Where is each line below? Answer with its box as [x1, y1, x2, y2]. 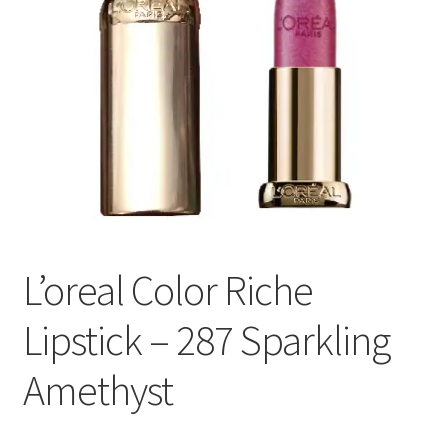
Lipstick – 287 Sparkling [22, 313, 390, 366]
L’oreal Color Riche [22, 263, 313, 316]
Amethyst [22, 363, 173, 416]
